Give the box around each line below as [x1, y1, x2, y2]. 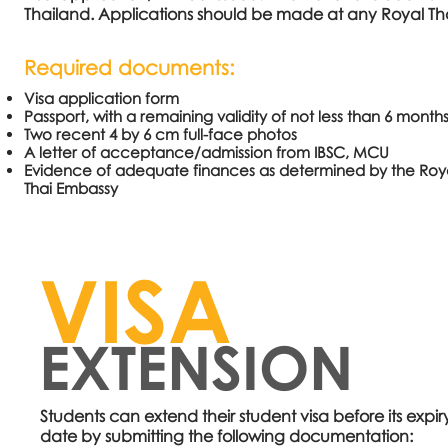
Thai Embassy [24, 179, 118, 197]
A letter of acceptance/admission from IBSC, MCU [24, 143, 389, 161]
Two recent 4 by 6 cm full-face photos [24, 125, 297, 143]
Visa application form [24, 89, 179, 107]
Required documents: [24, 55, 235, 79]
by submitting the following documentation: [81, 426, 413, 446]
